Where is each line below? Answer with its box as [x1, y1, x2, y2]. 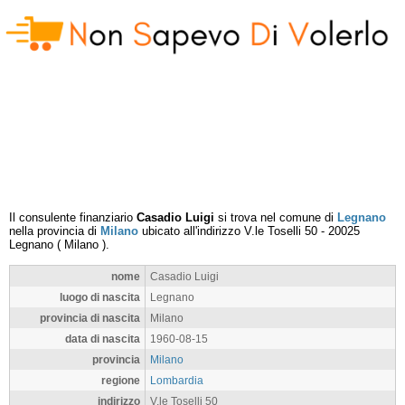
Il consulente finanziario [9, 211, 137, 224]
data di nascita [65, 333, 140, 344]
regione [101, 374, 140, 386]
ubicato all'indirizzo [138, 224, 244, 238]
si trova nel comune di [214, 211, 337, 224]
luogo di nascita [60, 291, 140, 303]
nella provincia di [9, 224, 100, 238]
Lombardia [150, 374, 203, 386]
